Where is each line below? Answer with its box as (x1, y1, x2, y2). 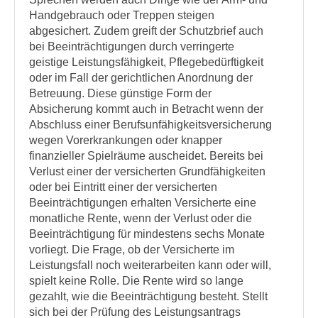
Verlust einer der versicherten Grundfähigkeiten (29, 165, 265, 177)
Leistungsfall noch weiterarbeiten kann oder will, (29, 259, 271, 271)
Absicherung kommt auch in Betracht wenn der (29, 103, 263, 115)
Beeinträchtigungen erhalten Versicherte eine (29, 197, 256, 209)
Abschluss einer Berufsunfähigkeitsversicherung (29, 119, 272, 131)
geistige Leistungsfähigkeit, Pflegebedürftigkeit (29, 56, 263, 68)
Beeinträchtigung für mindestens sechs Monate (29, 228, 265, 240)
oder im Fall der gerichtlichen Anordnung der (29, 72, 253, 84)
